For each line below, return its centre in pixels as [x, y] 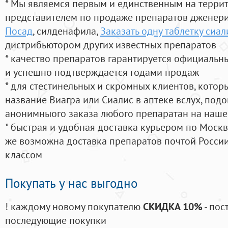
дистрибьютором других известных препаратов [111, 45]
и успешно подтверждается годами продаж [102, 72]
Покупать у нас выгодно [71, 183]
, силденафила [64, 31]
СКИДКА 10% [173, 207]
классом [24, 155]
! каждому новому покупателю [74, 207]
